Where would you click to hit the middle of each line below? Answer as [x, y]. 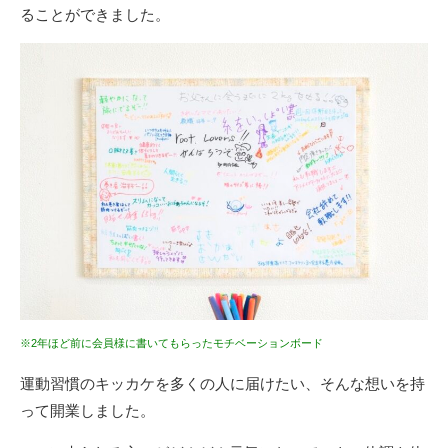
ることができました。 [95, 14]
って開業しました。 [87, 411]
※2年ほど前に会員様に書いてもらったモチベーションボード [171, 343]
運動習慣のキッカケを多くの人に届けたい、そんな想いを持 [222, 384]
